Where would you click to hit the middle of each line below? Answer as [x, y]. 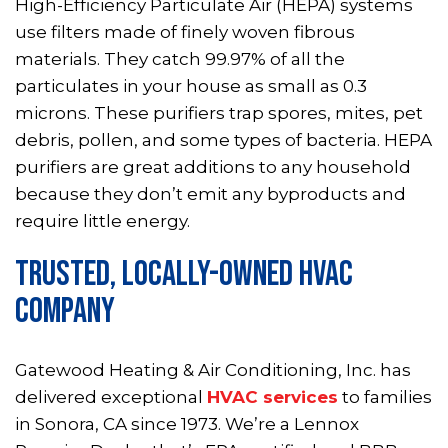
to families [385, 397]
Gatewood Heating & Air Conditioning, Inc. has [213, 370]
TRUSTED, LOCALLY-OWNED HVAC [184, 275]
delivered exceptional [111, 397]
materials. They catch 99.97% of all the [180, 58]
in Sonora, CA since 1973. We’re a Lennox [187, 424]
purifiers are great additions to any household [213, 166]
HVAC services [272, 397]
